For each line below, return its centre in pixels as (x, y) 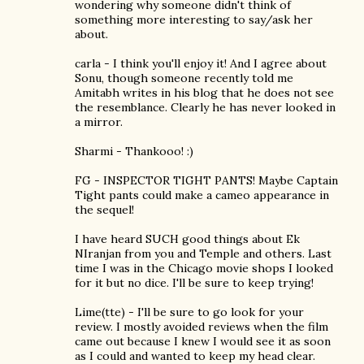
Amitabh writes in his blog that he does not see (204, 93)
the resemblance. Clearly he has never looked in (205, 107)
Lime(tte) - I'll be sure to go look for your (189, 312)
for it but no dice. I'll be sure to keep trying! (194, 283)
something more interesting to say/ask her (194, 19)
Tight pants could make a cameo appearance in (202, 195)
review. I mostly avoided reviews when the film (201, 327)
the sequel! (104, 210)
